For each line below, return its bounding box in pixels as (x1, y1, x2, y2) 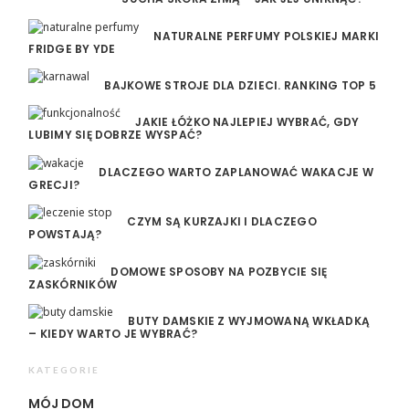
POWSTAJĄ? (28, 226, 102, 243)
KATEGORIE (28, 363, 100, 375)
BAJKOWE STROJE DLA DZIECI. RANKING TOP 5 (104, 77, 376, 93)
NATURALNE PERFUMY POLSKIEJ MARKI (153, 27, 380, 44)
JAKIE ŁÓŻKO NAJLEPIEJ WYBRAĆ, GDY (135, 114, 360, 131)
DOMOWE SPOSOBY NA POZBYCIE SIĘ (110, 263, 328, 279)
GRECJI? (28, 176, 80, 193)
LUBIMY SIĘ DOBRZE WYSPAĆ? (28, 127, 203, 143)
